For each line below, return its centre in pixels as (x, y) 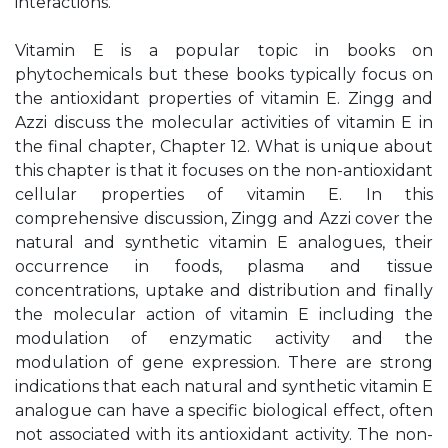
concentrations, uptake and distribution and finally (224, 290)
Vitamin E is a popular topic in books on (224, 50)
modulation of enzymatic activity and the (224, 338)
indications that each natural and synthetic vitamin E (224, 386)
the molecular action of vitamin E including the (224, 314)
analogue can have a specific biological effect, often (224, 410)
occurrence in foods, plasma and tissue (224, 266)
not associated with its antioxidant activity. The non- (224, 434)
